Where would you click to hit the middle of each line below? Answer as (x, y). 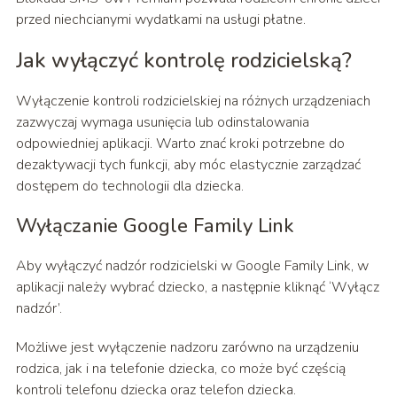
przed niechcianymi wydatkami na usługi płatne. (160, 20)
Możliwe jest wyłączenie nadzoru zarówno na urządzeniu (187, 348)
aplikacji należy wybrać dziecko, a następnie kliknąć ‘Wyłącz (197, 288)
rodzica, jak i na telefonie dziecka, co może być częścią (180, 369)
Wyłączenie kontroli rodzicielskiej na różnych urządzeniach (193, 101)
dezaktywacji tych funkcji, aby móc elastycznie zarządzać (188, 165)
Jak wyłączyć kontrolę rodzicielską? (183, 61)
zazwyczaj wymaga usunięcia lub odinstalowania (162, 123)
